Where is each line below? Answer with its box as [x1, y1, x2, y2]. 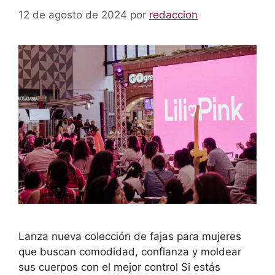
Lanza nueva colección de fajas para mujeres [18, 230, 241, 242]
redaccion [149, 8, 198, 21]
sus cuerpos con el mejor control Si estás [18, 260, 220, 273]
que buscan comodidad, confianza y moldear [18, 245, 241, 258]
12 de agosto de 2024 [18, 8, 127, 21]
